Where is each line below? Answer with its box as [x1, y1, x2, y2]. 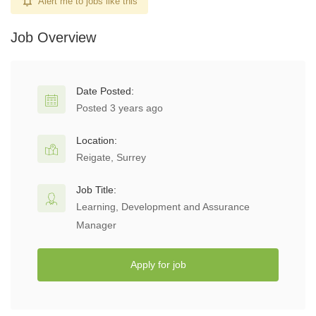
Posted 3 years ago [76, 102, 163, 114]
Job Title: [76, 184, 116, 195]
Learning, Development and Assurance [76, 201, 250, 212]
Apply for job [130, 259, 186, 270]
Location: [76, 135, 117, 146]
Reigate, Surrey [76, 152, 146, 163]
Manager [76, 219, 116, 231]
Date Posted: [76, 85, 134, 97]
